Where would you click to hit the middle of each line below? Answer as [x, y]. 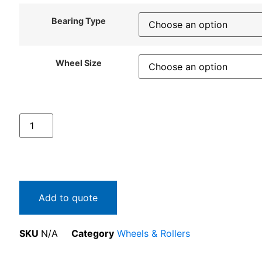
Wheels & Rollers [153, 233]
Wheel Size [79, 63]
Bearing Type [79, 21]
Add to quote [68, 197]
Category [92, 233]
